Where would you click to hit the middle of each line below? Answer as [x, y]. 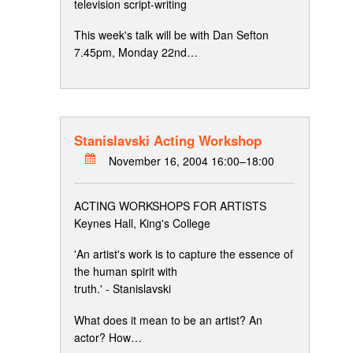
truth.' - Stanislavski [123, 289]
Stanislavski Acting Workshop [168, 140]
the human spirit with [126, 271]
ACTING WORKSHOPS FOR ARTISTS [170, 205]
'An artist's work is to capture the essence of [184, 254]
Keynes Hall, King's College [142, 223]
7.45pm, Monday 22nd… [136, 52]
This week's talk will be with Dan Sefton [171, 35]
